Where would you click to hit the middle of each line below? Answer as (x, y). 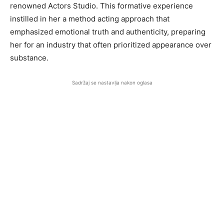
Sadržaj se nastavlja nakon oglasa (112, 82)
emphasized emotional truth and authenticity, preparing (108, 31)
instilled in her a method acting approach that (90, 18)
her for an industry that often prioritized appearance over (111, 44)
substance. (29, 57)
